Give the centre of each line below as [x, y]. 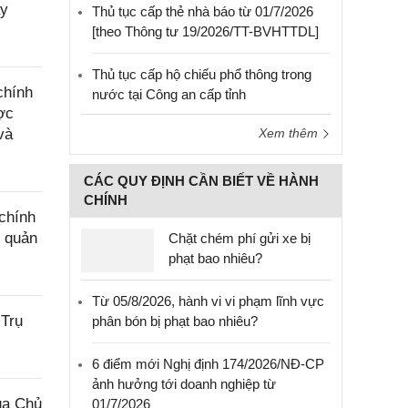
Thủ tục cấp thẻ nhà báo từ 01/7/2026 [203, 11]
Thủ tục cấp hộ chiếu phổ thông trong [202, 74]
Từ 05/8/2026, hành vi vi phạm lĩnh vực [208, 301]
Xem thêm [290, 133]
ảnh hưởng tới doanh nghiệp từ [184, 384]
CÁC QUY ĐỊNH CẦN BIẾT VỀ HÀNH [201, 181]
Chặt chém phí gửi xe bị [240, 238]
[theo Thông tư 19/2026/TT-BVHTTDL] [205, 31]
